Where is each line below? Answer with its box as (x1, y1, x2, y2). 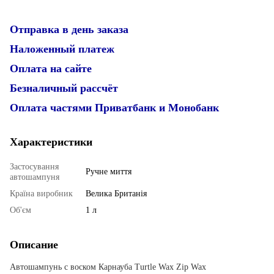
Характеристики (10, 135, 92, 148)
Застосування (10, 161, 59, 171)
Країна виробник (10, 188, 73, 198)
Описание (10, 238, 58, 251)
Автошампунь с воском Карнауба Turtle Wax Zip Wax (10, 262, 206, 272)
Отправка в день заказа (10, 23, 128, 35)
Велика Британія (86, 188, 147, 198)
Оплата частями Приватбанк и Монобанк (10, 101, 219, 114)
